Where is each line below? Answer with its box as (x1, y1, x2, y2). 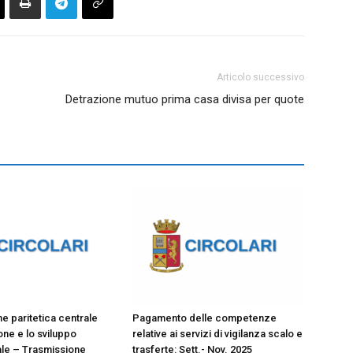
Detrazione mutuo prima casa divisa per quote (65, 91, 304, 106)
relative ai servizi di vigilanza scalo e (132, 327, 303, 340)
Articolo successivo (217, 71, 304, 83)
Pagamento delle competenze (132, 311, 277, 324)
